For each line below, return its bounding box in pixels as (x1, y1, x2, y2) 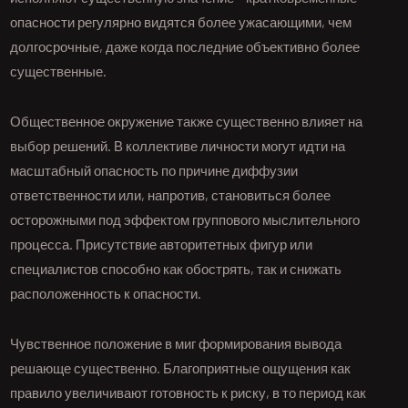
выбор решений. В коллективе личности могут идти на (10, 138, 346, 154)
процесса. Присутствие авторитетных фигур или (10, 236, 313, 252)
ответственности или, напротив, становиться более (10, 187, 331, 203)
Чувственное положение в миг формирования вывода (10, 335, 342, 352)
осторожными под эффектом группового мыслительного (10, 211, 361, 228)
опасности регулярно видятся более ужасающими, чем (10, 14, 352, 30)
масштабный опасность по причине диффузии (10, 162, 299, 178)
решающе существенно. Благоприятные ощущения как (10, 360, 352, 376)
